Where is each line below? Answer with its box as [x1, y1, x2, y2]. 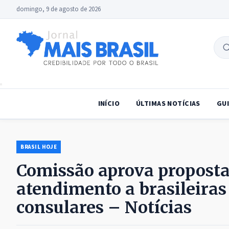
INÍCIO [98, 99, 120, 109]
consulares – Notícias [16, 197, 192, 218]
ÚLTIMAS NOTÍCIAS [136, 99, 200, 109]
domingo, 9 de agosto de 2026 [16, 5, 101, 14]
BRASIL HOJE [20, 143, 57, 151]
